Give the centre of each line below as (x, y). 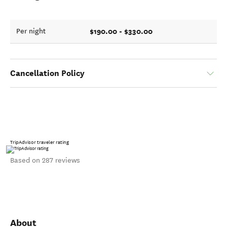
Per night (31, 31)
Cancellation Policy (47, 73)
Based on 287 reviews (45, 160)
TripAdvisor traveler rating (40, 142)
